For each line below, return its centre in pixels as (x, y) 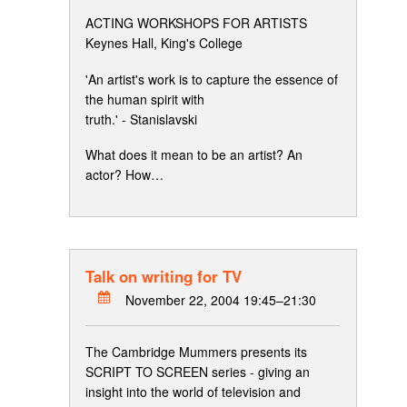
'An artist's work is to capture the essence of (212, 79)
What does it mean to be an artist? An (194, 155)
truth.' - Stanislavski (141, 119)
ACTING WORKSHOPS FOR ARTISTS (196, 23)
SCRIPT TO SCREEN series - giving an (198, 371)
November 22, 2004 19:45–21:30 (221, 300)
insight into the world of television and (193, 391)
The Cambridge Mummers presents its (196, 351)
